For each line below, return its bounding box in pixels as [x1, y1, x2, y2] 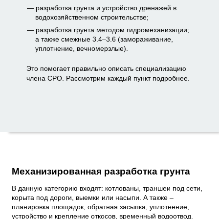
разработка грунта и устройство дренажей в [35, 3, 176, 12]
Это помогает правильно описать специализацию [26, 64, 186, 72]
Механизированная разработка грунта [12, 166, 190, 176]
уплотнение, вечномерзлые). [35, 44, 129, 52]
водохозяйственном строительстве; [35, 13, 149, 21]
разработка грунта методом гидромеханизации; [35, 25, 189, 34]
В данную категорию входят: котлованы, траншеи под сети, [12, 184, 202, 193]
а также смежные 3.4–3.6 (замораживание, [35, 35, 174, 43]
